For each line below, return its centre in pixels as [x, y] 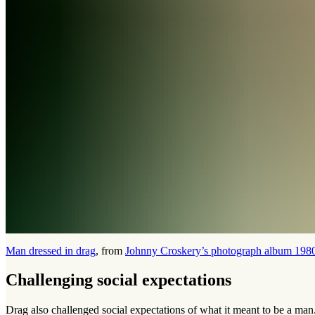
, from [110, 250]
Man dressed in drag [51, 250]
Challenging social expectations [118, 280]
